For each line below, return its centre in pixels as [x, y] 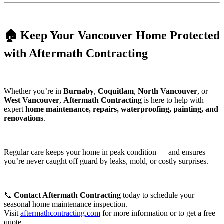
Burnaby [79, 91]
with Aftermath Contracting [76, 53]
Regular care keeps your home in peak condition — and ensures [105, 152]
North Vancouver [168, 91]
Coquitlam [116, 91]
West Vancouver [32, 100]
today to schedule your [158, 195]
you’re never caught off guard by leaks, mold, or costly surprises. [106, 161]
